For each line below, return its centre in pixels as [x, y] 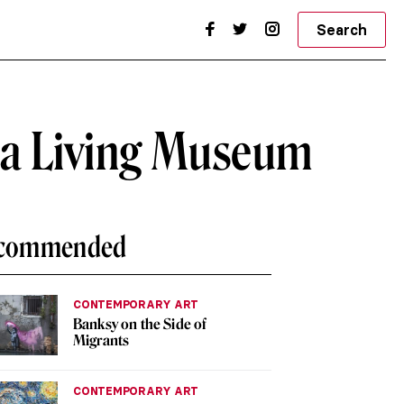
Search [342, 30]
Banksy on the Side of [140, 324]
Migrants [101, 340]
